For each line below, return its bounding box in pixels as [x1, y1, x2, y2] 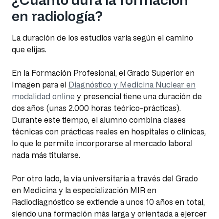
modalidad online [12, 92, 75, 101]
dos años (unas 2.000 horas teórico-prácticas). [12, 104, 181, 113]
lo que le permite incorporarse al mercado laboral [12, 139, 193, 148]
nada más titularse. [12, 151, 80, 160]
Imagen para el [12, 80, 68, 89]
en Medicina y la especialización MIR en [12, 186, 156, 195]
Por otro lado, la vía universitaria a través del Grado [12, 174, 198, 183]
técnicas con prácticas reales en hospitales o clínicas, [12, 127, 206, 136]
